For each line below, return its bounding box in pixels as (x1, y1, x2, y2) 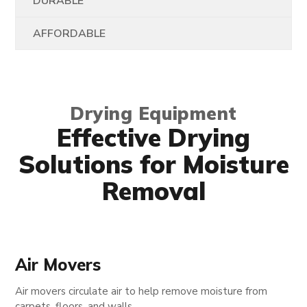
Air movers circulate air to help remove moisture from (15, 284, 268, 298)
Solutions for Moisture (18, 148, 289, 180)
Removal (101, 175, 206, 206)
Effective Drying (57, 121, 250, 153)
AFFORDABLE (33, 25, 106, 41)
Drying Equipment (70, 101, 237, 125)
